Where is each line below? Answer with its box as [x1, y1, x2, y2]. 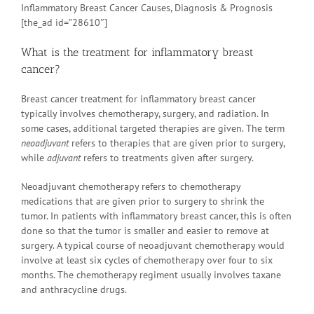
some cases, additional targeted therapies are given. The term [21, 121, 285, 135]
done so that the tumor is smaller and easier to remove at [21, 224, 269, 237]
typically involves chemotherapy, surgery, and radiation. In [21, 107, 269, 120]
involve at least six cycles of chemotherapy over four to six [21, 253, 273, 266]
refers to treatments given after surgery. [81, 151, 254, 164]
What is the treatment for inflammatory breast [21, 45, 254, 59]
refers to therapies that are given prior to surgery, [69, 136, 285, 149]
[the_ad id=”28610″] [21, 15, 107, 29]
